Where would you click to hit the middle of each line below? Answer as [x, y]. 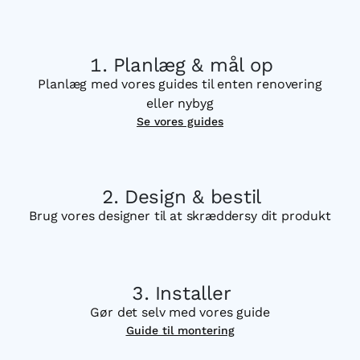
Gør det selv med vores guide [180, 312]
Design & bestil [193, 197]
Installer [193, 293]
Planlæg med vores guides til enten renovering [180, 84]
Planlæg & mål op [193, 65]
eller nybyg [180, 103]
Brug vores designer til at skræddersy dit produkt [180, 216]
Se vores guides [180, 121]
